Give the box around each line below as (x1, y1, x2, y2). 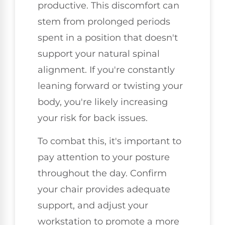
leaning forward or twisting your (38, 80, 183, 91)
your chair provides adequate (38, 184, 170, 195)
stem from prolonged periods (38, 16, 170, 27)
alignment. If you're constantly (38, 64, 175, 75)
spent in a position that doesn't (38, 32, 178, 43)
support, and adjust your (38, 200, 148, 211)
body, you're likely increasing (38, 96, 168, 107)
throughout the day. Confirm (38, 168, 167, 179)
